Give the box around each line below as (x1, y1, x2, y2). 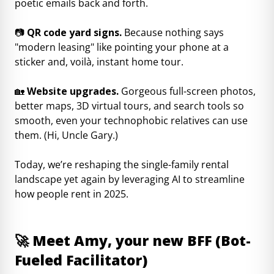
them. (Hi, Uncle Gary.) (15, 128, 118, 143)
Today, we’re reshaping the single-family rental (15, 158, 229, 172)
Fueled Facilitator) (15, 250, 147, 270)
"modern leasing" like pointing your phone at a (15, 40, 229, 54)
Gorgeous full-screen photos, (121, 84, 256, 98)
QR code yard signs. (27, 26, 124, 40)
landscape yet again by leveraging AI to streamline (15, 172, 245, 187)
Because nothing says (124, 26, 224, 40)
